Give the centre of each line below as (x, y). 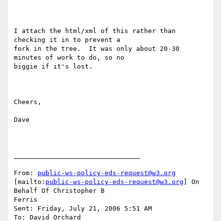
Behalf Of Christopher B (59, 191)
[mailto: (30, 182)
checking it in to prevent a (67, 40)
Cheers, (28, 102)
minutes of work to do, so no (69, 58)
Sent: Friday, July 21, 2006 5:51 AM (83, 209)
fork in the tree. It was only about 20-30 (97, 49)
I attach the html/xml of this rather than (95, 31)
